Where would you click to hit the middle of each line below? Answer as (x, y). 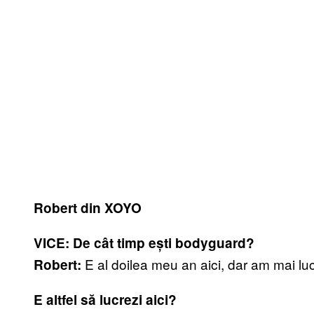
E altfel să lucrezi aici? (105, 300)
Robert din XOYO (88, 208)
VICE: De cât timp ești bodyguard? (144, 243)
